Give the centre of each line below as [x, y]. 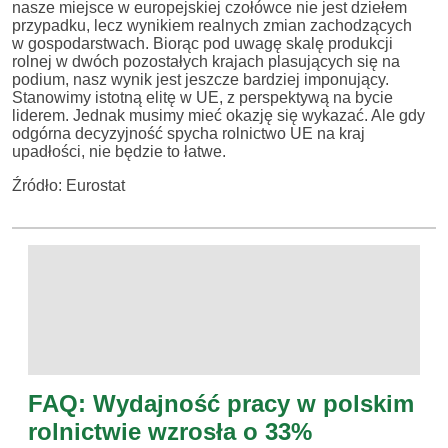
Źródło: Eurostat [68, 185]
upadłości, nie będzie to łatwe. [119, 151]
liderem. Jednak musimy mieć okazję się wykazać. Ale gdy [218, 115]
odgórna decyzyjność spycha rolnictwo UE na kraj [188, 133]
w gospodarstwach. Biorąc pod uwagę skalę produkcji [202, 43]
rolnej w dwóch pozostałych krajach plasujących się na [206, 61]
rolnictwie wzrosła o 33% [170, 431]
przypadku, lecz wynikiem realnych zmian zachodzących [212, 25]
